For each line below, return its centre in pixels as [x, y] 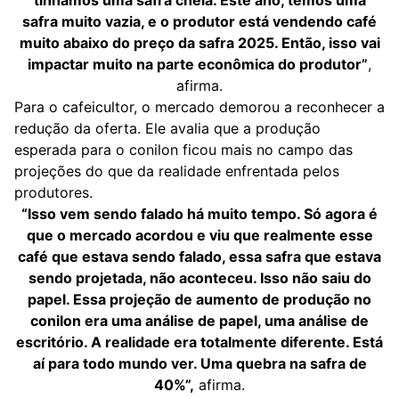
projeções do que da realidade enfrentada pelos [177, 171]
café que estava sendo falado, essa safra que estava [199, 256]
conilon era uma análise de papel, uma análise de [199, 321]
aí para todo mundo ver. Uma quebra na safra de [199, 363]
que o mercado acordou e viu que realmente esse [199, 235]
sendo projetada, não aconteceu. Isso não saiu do [199, 278]
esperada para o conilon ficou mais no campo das [183, 150]
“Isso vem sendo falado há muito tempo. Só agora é [199, 214]
